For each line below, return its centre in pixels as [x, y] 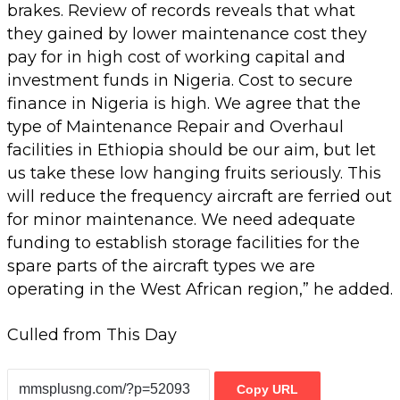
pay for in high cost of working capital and [176, 57]
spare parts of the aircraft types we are [161, 266]
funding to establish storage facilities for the [183, 242]
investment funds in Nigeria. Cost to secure [180, 80]
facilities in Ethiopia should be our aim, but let [192, 150]
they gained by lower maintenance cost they [187, 33]
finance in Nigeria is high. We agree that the [184, 103]
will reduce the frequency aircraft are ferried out [200, 196]
